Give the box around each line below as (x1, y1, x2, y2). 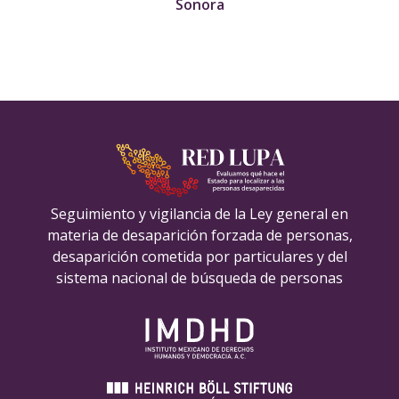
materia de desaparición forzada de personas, (46, 224, 353, 245)
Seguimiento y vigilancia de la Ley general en (51, 203, 348, 224)
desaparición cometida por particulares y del (52, 246, 347, 266)
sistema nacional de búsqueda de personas (56, 267, 343, 288)
